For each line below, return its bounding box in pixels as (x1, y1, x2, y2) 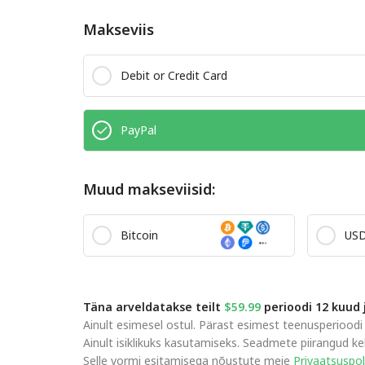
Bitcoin (121, 227, 158, 243)
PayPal (121, 122, 156, 138)
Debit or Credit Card (121, 68, 227, 83)
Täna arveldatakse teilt (83, 298, 224, 314)
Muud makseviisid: (83, 178, 215, 199)
